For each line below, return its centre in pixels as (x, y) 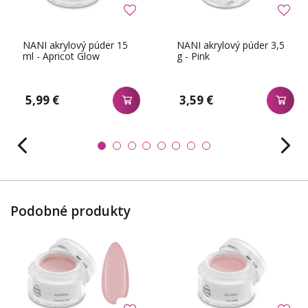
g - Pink (193, 56)
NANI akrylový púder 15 (75, 45)
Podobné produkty (70, 211)
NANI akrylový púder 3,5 (231, 45)
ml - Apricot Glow (61, 56)
